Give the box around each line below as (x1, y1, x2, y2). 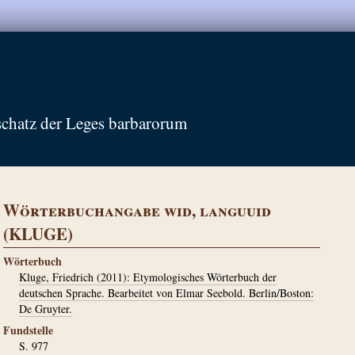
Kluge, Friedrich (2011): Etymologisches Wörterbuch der (19, 269, 277, 284)
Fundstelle (3, 322, 53, 338)
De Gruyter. (19, 301, 72, 316)
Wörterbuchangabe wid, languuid (3, 198, 271, 222)
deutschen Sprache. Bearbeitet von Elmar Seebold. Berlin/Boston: (19, 285, 314, 300)
